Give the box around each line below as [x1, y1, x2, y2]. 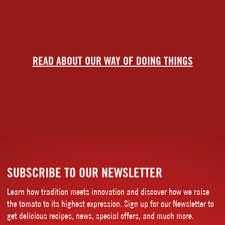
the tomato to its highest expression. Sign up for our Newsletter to [7, 198, 214, 209]
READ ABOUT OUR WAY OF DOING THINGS [32, 54, 193, 67]
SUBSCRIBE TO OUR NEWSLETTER [7, 164, 162, 180]
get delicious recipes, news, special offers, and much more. [7, 210, 194, 221]
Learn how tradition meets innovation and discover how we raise [7, 186, 209, 197]
